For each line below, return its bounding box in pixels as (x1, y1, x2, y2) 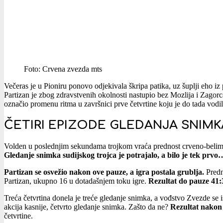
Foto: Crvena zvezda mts (24, 64, 102, 73)
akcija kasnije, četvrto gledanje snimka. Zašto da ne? (4, 202, 170, 211)
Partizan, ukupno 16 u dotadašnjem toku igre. (4, 176, 146, 185)
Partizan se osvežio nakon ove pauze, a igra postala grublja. (4, 167, 204, 176)
